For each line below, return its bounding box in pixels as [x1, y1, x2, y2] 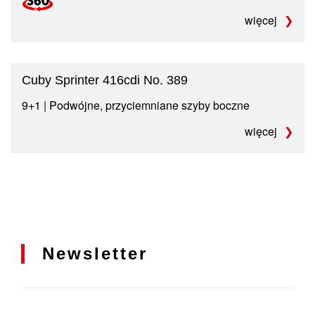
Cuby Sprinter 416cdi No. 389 [22, 72, 188, 87]
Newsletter [42, 243, 148, 263]
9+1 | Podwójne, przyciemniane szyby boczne [22, 96, 250, 113]
